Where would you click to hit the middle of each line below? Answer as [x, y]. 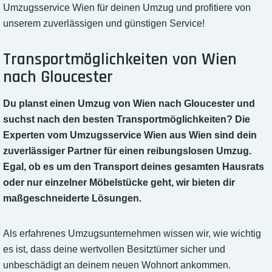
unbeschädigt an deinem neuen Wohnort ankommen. [117, 265]
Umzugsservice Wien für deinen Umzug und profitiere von [127, 8]
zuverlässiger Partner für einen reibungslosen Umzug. [127, 151]
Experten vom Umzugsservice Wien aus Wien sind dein [130, 135]
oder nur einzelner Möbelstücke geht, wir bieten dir [119, 183]
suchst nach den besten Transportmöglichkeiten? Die [127, 120]
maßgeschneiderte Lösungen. [72, 199]
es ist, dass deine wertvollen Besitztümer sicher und [114, 250]
